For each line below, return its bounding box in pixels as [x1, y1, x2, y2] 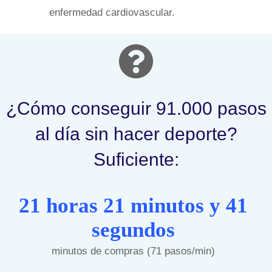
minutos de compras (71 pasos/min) [51, 245, 215, 257]
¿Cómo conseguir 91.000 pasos [5, 98, 267, 118]
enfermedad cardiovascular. [49, 6, 175, 18]
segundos [91, 217, 175, 242]
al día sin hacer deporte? [35, 123, 237, 144]
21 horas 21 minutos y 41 [18, 193, 248, 217]
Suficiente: [93, 149, 179, 169]
